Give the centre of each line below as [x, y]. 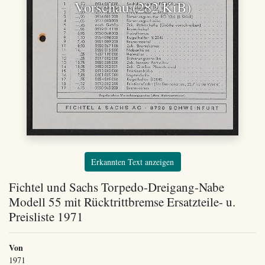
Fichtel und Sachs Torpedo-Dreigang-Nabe [117, 187]
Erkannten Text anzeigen [132, 161]
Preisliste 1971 [46, 216]
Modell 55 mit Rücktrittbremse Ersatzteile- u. [122, 202]
